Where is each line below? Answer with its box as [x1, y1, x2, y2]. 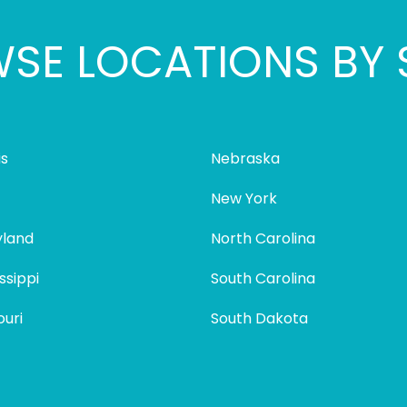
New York [211, 188, 277, 209]
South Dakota [211, 308, 308, 329]
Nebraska [211, 148, 280, 169]
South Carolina [211, 268, 315, 289]
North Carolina [211, 228, 315, 249]
